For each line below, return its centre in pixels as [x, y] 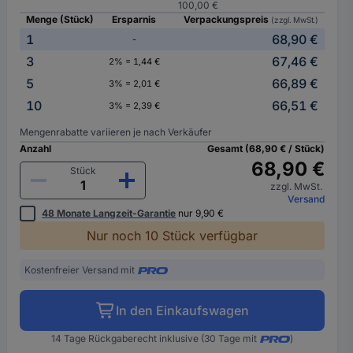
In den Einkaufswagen [182, 310]
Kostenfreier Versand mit [80, 270]
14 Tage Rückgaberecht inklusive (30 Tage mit [154, 338]
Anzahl [36, 149]
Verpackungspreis [228, 19]
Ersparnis [134, 19]
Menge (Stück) [60, 19]
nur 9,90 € [200, 213]
